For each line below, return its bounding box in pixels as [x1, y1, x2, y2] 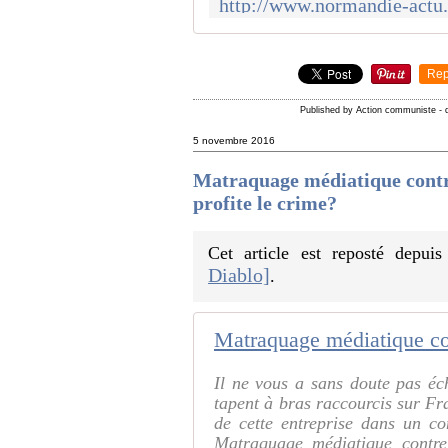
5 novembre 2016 [193, 135, 276, 147]
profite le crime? [193, 191, 338, 214]
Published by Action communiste [300, 105, 437, 116]
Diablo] [208, 264, 271, 287]
